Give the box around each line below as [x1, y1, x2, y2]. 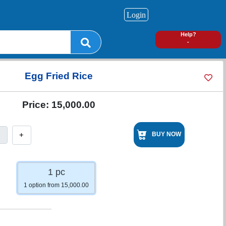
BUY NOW [152, 131, 182, 138]
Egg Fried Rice [25, 71, 93, 81]
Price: [22, 99, 51, 110]
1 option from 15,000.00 [24, 182, 89, 189]
